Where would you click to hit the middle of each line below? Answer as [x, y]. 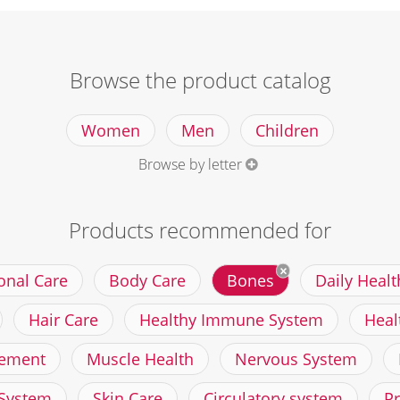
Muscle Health [140, 358]
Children [287, 130]
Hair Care [63, 319]
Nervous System [296, 358]
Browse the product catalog [200, 79]
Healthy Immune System [231, 319]
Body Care [147, 280]
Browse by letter [190, 164]
